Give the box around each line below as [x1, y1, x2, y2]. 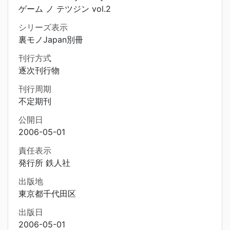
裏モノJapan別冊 [18, 34, 83, 45]
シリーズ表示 [18, 22, 68, 32]
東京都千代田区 [18, 188, 76, 199]
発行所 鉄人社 [18, 158, 70, 168]
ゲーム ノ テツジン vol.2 [18, 4, 111, 14]
